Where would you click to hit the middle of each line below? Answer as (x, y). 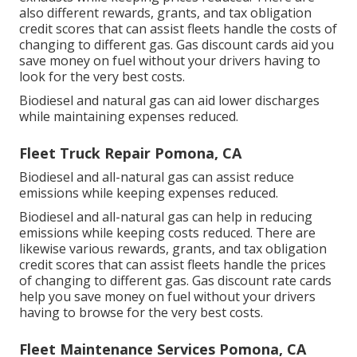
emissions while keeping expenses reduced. (149, 192)
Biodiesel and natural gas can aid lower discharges (169, 100)
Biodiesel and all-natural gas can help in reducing (166, 216)
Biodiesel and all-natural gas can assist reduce (157, 177)
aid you (311, 44)
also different (61, 12)
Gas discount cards (232, 44)
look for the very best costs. (102, 76)
